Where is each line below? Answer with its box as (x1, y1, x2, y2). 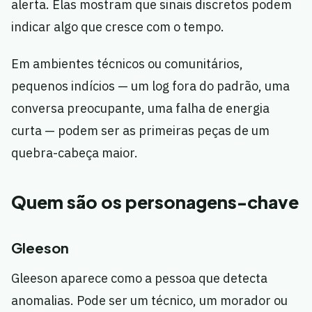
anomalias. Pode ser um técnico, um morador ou (11, 292, 288, 309)
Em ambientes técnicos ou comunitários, (11, 56, 243, 72)
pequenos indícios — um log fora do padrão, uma (11, 78, 290, 95)
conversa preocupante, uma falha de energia (11, 100, 270, 117)
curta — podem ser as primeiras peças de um (11, 123, 270, 139)
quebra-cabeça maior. (11, 145, 138, 162)
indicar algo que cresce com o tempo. (11, 19, 224, 36)
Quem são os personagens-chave (11, 191, 299, 214)
